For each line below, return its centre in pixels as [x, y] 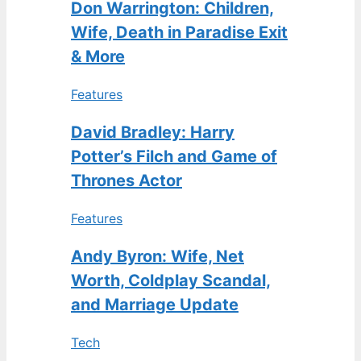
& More [98, 56]
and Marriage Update [155, 305]
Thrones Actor [127, 180]
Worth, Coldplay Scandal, [171, 280]
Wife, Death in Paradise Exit [179, 32]
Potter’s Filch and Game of [174, 156]
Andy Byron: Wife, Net [158, 256]
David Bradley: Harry [153, 132]
